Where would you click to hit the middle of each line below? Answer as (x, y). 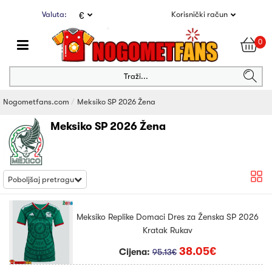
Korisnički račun (199, 14)
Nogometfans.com (36, 102)
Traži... (136, 76)
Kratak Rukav (168, 230)
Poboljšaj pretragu (41, 179)
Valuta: (55, 14)
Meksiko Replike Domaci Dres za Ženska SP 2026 (168, 217)
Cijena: (135, 252)
